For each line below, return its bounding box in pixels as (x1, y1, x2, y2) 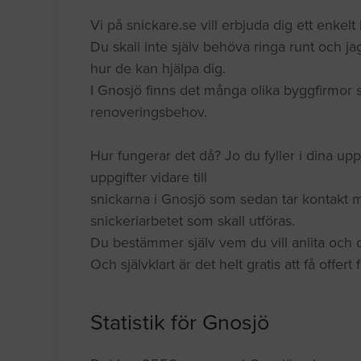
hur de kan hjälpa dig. (90, 60, 226, 78)
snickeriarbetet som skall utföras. (90, 212, 296, 230)
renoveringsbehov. (90, 103, 208, 122)
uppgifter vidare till (90, 168, 208, 187)
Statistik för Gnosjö (90, 309, 270, 337)
